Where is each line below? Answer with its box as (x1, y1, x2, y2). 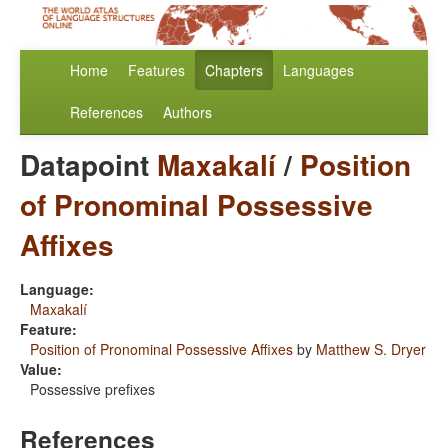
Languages (283, 60, 354, 81)
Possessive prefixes (30, 379, 155, 400)
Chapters (205, 60, 263, 81)
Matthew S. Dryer (316, 339, 426, 360)
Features (128, 60, 185, 81)
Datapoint (20, 144, 157, 186)
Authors (163, 102, 212, 123)
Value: (20, 359, 62, 380)
